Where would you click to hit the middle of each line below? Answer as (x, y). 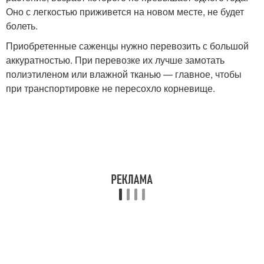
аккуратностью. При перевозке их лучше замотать (115, 60)
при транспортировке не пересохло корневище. (110, 88)
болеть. (22, 26)
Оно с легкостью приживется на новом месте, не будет (125, 12)
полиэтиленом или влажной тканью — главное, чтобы (124, 74)
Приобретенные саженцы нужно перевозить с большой (127, 46)
